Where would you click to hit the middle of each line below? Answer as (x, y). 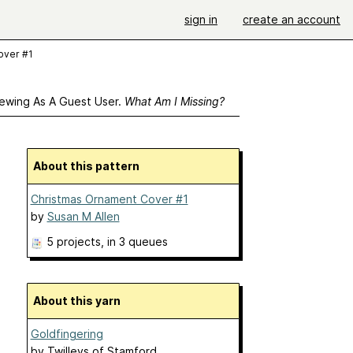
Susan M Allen (83, 216)
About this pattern (90, 166)
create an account (292, 19)
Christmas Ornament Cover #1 (109, 199)
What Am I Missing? (174, 101)
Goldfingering (67, 334)
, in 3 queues (134, 242)
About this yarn (80, 301)
